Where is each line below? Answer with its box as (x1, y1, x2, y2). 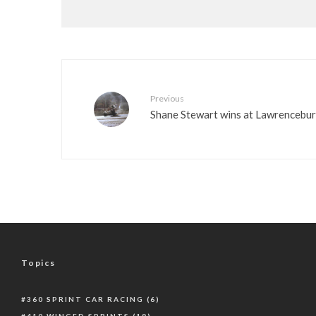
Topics (21, 257, 56, 268)
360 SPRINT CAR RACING (27, 295, 144, 303)
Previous (150, 93, 184, 104)
